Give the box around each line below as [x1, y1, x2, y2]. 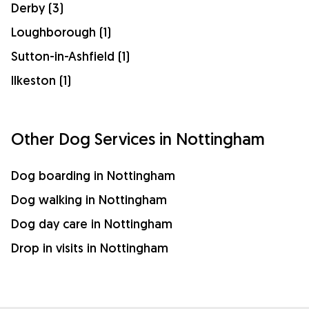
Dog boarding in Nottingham [11, 167, 175, 183]
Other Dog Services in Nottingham [11, 128, 265, 149]
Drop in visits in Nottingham [11, 239, 168, 256]
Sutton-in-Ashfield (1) [11, 48, 130, 64]
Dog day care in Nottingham [11, 215, 172, 232]
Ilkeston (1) [11, 72, 71, 88]
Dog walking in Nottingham [11, 191, 167, 208]
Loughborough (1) [11, 23, 111, 40]
